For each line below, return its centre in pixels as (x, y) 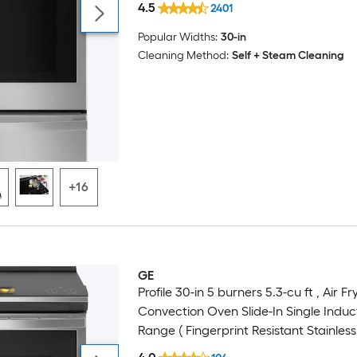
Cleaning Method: (183, 55)
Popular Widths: (177, 37)
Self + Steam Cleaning (288, 55)
